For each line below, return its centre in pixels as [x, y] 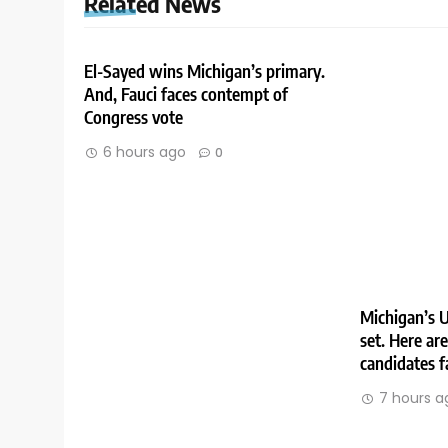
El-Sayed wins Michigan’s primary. [204, 71]
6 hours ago [144, 152]
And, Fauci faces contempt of [186, 94]
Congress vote [133, 117]
